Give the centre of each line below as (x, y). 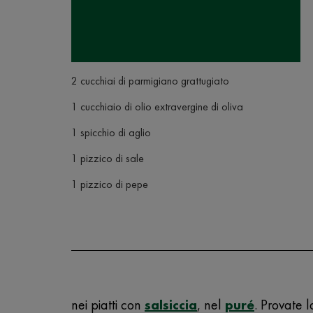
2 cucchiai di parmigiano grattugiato (150, 81)
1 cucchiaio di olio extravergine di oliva (157, 107)
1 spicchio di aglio (111, 132)
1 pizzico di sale (108, 158)
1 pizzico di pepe (110, 184)
